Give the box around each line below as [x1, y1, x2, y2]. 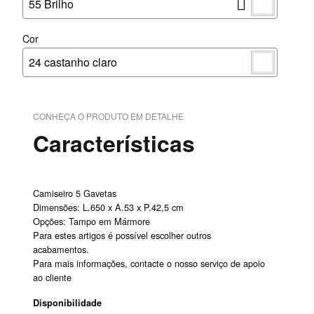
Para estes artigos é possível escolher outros [33, 228, 211, 243]
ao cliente [33, 271, 71, 285]
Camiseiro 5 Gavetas [33, 186, 116, 200]
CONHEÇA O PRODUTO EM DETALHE [33, 110, 184, 123]
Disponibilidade [33, 296, 102, 310]
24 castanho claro [29, 54, 117, 71]
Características [33, 127, 195, 160]
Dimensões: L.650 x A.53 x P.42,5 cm [33, 200, 184, 214]
